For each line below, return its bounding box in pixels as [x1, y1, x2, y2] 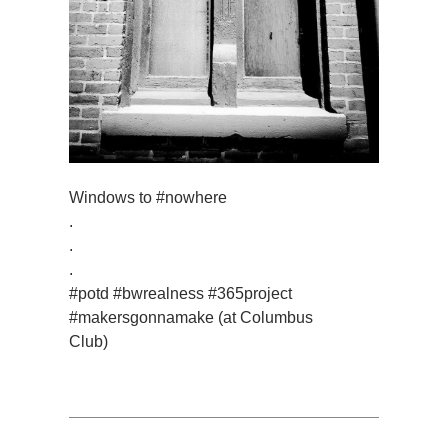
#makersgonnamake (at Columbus [69, 308, 313, 326]
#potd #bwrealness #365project [69, 284, 292, 302]
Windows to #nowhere [69, 188, 227, 206]
